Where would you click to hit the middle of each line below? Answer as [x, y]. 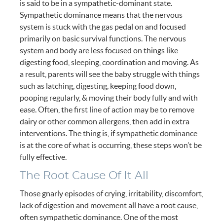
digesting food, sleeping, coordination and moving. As [110, 62]
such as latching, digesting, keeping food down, [98, 86]
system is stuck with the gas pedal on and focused [103, 27]
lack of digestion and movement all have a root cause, [109, 205]
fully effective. [43, 157]
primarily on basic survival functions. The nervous [103, 39]
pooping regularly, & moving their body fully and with [109, 98]
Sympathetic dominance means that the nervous [101, 15]
